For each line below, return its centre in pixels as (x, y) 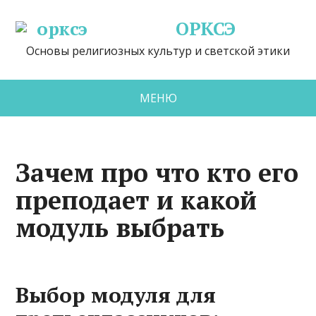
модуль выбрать (120, 227)
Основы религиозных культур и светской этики (158, 51)
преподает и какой (136, 200)
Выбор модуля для (116, 295)
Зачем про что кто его (157, 172)
